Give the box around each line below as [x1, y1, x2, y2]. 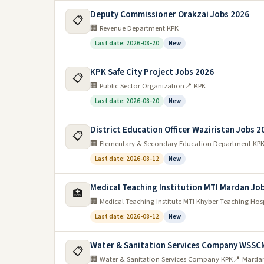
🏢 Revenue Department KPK [90, 23, 179, 34]
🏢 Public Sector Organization [90, 81, 184, 91]
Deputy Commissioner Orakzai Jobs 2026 [90, 8, 249, 21]
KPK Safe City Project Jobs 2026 [90, 66, 214, 78]
